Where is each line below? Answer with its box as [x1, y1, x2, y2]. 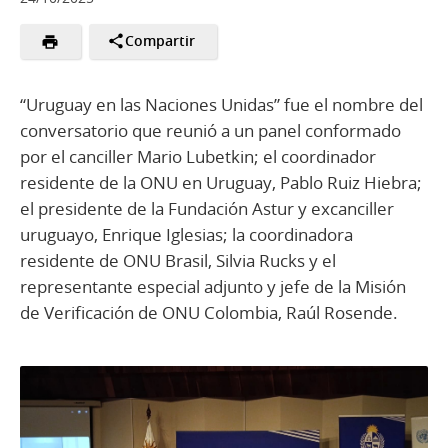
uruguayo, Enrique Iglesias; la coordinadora [20, 222, 353, 246]
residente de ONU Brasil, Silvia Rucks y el [20, 248, 336, 272]
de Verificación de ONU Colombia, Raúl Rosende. [20, 300, 398, 324]
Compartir [125, 32, 196, 51]
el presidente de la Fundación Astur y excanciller [20, 196, 394, 220]
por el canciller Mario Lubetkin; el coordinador [20, 144, 376, 168]
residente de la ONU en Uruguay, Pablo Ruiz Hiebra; [20, 170, 422, 194]
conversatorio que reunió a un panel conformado [20, 118, 401, 142]
